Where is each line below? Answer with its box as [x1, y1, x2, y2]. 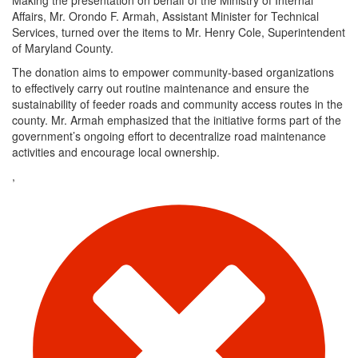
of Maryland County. [12, 39, 113, 56]
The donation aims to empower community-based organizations [12, 63, 334, 80]
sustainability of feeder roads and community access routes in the [12, 95, 343, 112]
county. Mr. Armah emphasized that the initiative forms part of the [12, 111, 341, 128]
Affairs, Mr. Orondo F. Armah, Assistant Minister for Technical [12, 7, 319, 24]
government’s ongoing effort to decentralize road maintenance [12, 127, 326, 144]
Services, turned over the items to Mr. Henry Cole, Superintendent [12, 23, 345, 40]
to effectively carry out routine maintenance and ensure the [12, 79, 309, 96]
